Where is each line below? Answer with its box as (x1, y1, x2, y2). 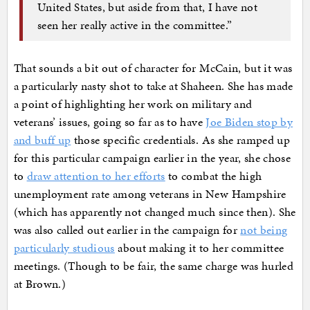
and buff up (13, 131, 71, 149)
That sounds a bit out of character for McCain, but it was (13, 60, 293, 77)
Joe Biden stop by (206, 113, 293, 131)
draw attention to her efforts (26, 167, 165, 185)
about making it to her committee (114, 239, 284, 257)
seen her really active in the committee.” (37, 16, 232, 33)
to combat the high (165, 167, 262, 185)
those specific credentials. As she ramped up (71, 131, 291, 149)
